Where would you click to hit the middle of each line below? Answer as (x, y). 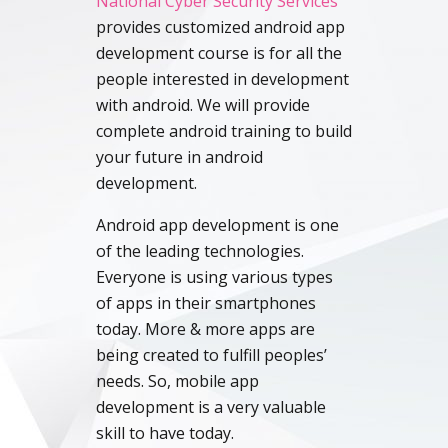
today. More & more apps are (205, 329)
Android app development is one (217, 225)
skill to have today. (165, 433)
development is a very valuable (211, 407)
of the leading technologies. (202, 251)
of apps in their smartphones (206, 303)
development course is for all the (219, 53)
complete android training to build (224, 131)
